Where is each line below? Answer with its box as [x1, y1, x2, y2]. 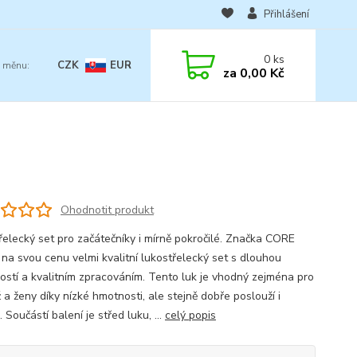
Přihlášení [263, 7, 309, 22]
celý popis [164, 308, 216, 323]
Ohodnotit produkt [60, 202, 154, 218]
